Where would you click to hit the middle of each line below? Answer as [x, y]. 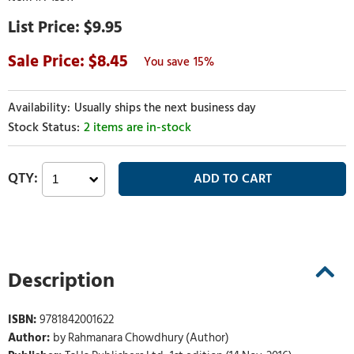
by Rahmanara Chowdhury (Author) [141, 338]
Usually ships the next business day [165, 108]
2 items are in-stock [137, 127]
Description [61, 281]
